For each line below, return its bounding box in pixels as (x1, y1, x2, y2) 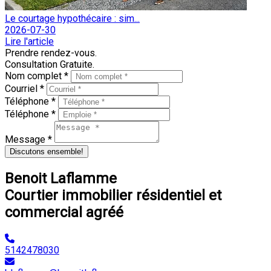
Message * (5, 134, 54, 145)
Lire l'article (5, 36, 54, 47)
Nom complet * (5, 70, 71, 82)
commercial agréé (5, 203, 123, 221)
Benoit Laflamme (5, 169, 117, 187)
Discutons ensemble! (10, 147, 83, 156)
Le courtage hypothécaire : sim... (5, 13, 140, 24)
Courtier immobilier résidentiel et (5, 186, 221, 204)
